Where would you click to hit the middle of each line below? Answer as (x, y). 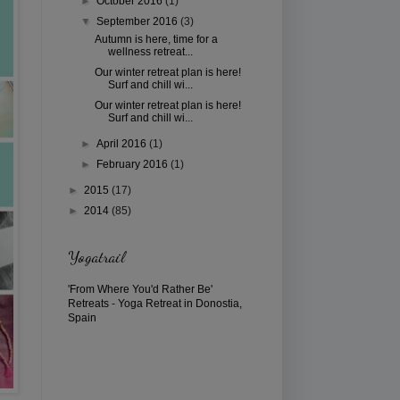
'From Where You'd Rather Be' (140, 289)
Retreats (88, 303)
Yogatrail (96, 256)
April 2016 (123, 143)
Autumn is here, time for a (156, 39)
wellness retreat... (150, 51)
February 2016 (134, 164)
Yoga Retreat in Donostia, (180, 303)
